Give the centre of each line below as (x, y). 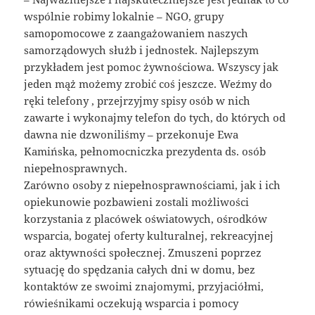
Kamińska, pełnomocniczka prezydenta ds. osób (145, 152)
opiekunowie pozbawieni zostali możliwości (137, 202)
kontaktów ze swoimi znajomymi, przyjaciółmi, (144, 287)
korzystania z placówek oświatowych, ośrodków (146, 219)
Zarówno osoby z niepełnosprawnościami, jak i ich (153, 185)
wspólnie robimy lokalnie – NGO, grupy (124, 17)
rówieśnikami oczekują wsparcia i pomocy (131, 303)
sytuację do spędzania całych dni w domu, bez (140, 270)
